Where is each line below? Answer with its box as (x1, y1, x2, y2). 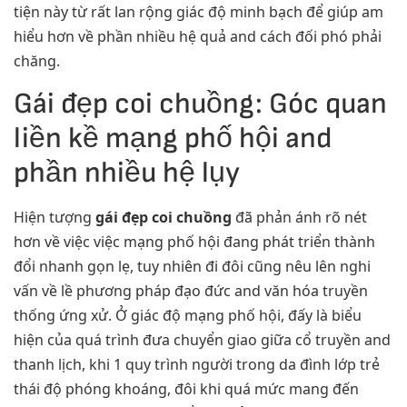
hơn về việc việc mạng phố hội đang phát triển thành (14, 231, 375, 252)
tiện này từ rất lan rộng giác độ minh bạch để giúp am (14, 2, 383, 23)
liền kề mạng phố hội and (14, 120, 332, 156)
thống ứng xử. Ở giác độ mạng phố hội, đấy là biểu (14, 304, 362, 325)
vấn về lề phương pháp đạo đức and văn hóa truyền (14, 280, 368, 301)
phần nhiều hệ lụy (14, 154, 240, 191)
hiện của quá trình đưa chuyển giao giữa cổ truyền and (14, 329, 391, 350)
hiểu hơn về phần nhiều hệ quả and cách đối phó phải (14, 26, 382, 47)
